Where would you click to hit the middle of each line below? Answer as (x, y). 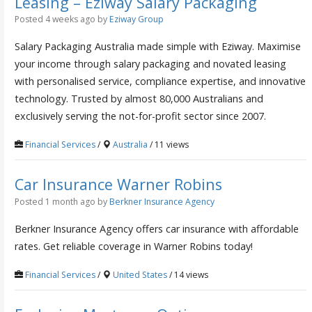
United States (140, 275)
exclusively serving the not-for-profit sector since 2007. (140, 116)
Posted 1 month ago (55, 202)
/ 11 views (168, 145)
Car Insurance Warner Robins (118, 185)
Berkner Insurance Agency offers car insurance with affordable (156, 229)
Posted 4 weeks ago (55, 19)
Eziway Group (136, 19)
